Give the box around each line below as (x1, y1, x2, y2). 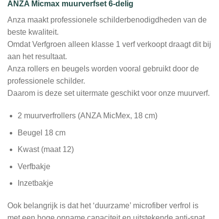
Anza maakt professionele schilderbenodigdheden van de (7, 16, 207, 24)
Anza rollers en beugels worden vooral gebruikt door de (7, 65, 199, 73)
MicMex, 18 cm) (101, 111, 157, 120)
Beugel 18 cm (17, 128, 66, 137)
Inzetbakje (17, 179, 53, 188)
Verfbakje (17, 162, 50, 171)
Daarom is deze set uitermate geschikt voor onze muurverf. (7, 89, 210, 98)
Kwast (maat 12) (17, 145, 74, 154)
